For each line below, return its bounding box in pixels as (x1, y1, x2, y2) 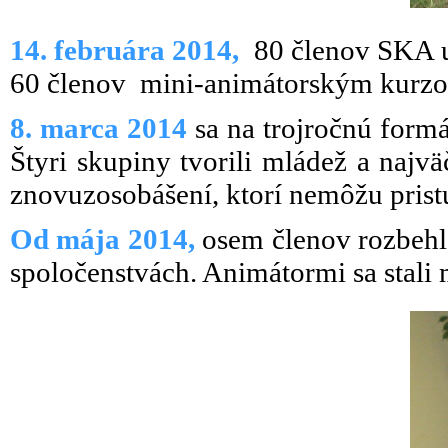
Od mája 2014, (10, 223, 203, 255)
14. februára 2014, (10, 34, 254, 66)
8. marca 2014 (10, 112, 188, 144)
